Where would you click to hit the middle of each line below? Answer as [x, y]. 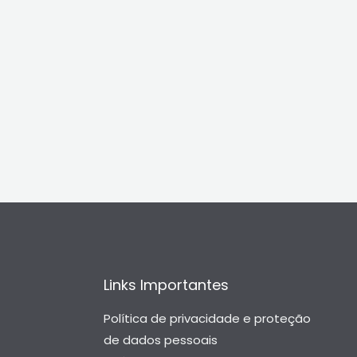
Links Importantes [166, 284]
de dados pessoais [160, 339]
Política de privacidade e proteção [207, 318]
